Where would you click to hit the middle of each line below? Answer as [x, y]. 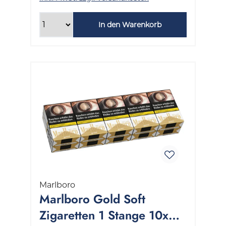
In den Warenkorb [130, 24]
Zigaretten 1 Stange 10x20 [111, 215]
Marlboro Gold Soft [92, 199]
